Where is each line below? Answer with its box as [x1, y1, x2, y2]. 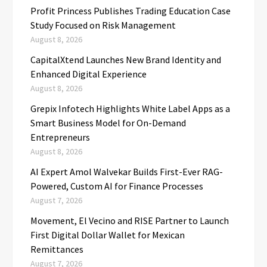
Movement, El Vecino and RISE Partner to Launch [30, 215, 229, 227]
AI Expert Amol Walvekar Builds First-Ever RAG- [30, 166, 223, 178]
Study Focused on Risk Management [30, 19, 176, 32]
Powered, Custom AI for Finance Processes [30, 180, 203, 193]
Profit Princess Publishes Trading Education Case [30, 5, 231, 17]
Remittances [30, 243, 83, 256]
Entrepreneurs [30, 131, 90, 144]
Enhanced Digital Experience [30, 68, 147, 80]
